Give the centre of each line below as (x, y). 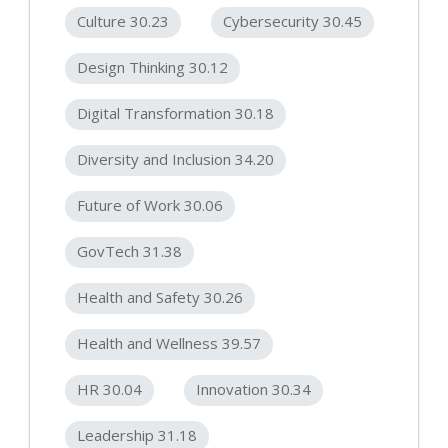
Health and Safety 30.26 (160, 297)
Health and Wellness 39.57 (169, 343)
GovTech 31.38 (129, 251)
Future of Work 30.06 (150, 205)
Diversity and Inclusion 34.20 (175, 159)
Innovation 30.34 (253, 389)
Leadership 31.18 (137, 435)
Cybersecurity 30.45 (292, 21)
